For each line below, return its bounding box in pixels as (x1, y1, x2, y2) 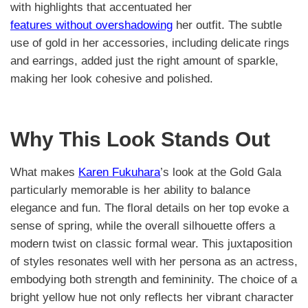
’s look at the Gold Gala (160, 166, 281, 179)
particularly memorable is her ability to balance (10, 184, 250, 197)
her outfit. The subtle (173, 18, 282, 32)
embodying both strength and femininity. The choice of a (10, 273, 297, 287)
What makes (10, 166, 78, 179)
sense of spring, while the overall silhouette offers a (10, 219, 275, 233)
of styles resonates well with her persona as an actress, (10, 255, 298, 269)
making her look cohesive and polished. (10, 71, 213, 85)
